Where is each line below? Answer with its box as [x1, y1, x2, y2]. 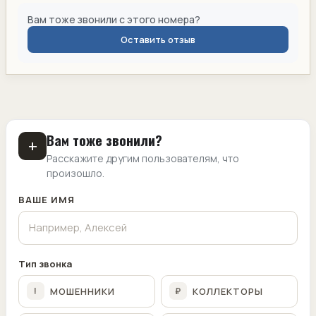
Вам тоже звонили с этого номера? [28, 12, 200, 26]
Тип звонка [18, 257, 72, 270]
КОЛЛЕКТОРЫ [193, 284, 263, 298]
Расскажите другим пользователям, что [47, 151, 239, 165]
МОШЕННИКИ [50, 284, 115, 298]
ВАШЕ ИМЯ [18, 193, 75, 206]
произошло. [47, 166, 104, 180]
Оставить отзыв [121, 32, 195, 46]
